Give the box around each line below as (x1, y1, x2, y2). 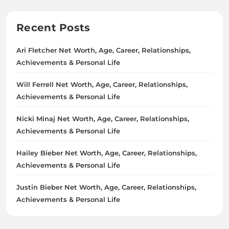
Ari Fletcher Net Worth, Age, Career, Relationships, (16, 45, 191, 54)
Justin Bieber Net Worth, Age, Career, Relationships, (16, 182, 196, 191)
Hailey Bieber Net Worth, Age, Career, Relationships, (16, 148, 197, 157)
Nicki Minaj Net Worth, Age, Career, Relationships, (16, 114, 189, 123)
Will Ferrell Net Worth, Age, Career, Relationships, (16, 80, 188, 88)
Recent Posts (16, 21, 90, 34)
